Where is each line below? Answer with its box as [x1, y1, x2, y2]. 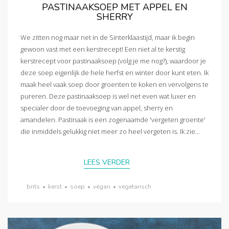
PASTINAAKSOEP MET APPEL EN [41, 1, 188, 14]
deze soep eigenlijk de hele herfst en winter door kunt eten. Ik [20, 67, 209, 77]
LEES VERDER [84, 157, 130, 168]
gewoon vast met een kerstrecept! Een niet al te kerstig [20, 44, 185, 54]
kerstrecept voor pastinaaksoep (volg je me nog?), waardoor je [20, 56, 206, 65]
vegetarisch [119, 182, 151, 191]
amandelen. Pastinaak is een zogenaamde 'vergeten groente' [20, 114, 205, 124]
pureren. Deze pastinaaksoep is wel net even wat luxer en [20, 91, 196, 101]
